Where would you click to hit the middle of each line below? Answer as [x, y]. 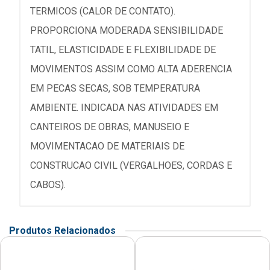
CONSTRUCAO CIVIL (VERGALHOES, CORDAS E [131, 165]
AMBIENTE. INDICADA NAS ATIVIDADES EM [124, 108]
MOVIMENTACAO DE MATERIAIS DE [107, 146]
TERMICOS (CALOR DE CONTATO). [103, 11]
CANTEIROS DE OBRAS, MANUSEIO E [110, 127]
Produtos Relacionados [62, 231]
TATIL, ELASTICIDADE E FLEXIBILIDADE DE [123, 50]
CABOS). [48, 185]
